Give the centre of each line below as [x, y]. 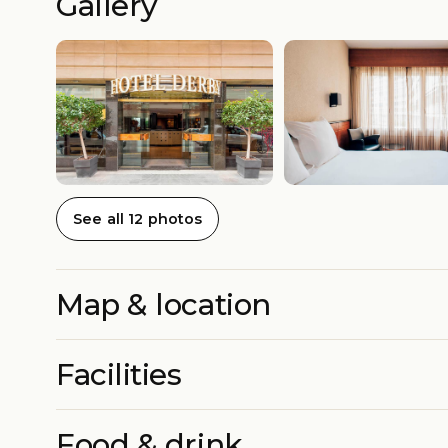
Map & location [163, 304]
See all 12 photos [138, 218]
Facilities [119, 374]
